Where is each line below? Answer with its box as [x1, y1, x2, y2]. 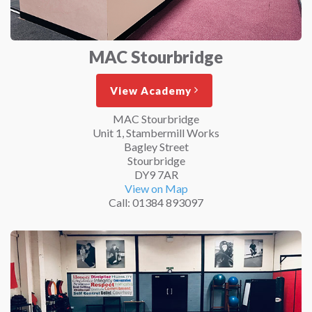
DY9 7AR [134, 167, 178, 181]
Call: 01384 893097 [109, 195, 203, 209]
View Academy [109, 84, 192, 97]
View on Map [124, 181, 188, 195]
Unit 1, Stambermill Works [93, 125, 219, 139]
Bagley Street [123, 139, 189, 153]
